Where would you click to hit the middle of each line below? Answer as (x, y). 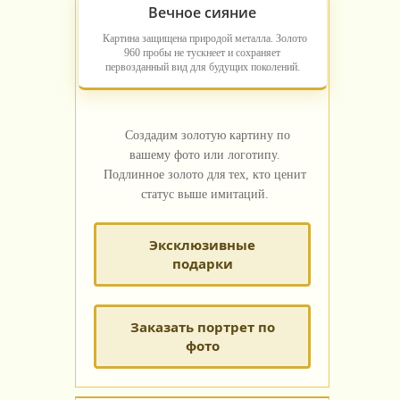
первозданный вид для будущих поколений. (202, 67)
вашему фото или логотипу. (204, 155)
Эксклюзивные (202, 245)
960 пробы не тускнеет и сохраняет (202, 53)
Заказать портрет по (202, 327)
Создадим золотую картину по (208, 136)
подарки (202, 264)
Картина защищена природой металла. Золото (205, 39)
